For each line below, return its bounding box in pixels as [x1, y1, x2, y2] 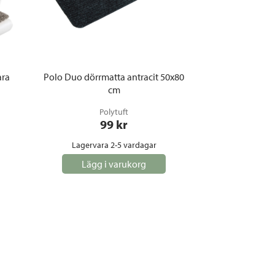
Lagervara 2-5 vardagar [71, 139, 157, 150]
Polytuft [99, 106, 128, 117]
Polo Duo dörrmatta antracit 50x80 [44, 70, 184, 83]
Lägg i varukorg [82, 157, 146, 170]
